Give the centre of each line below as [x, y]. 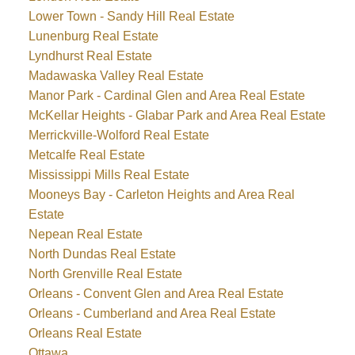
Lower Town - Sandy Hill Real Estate [131, 17]
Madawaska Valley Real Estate [116, 76]
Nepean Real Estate [85, 235]
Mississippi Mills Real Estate [109, 175]
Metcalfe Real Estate [86, 155]
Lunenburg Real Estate [93, 36]
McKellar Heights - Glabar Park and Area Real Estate [177, 116]
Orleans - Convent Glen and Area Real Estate [156, 294]
